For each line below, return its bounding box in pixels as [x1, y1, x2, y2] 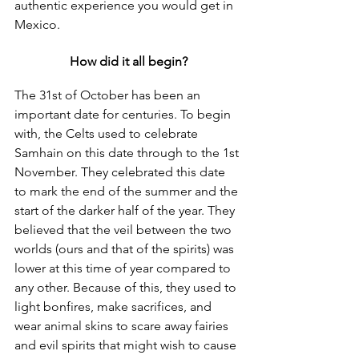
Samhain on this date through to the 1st [14, 145, 242, 160]
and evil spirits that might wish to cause [14, 337, 240, 353]
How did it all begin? [69, 54, 188, 69]
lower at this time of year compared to [14, 260, 234, 276]
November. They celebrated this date [14, 164, 228, 179]
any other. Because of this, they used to [14, 280, 240, 295]
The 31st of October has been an [14, 87, 204, 103]
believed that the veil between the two [14, 222, 235, 237]
